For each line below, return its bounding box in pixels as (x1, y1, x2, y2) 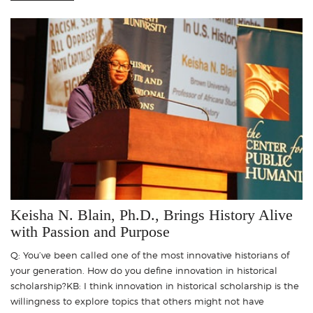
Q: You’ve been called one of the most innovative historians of (10, 249, 289, 261)
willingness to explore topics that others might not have (10, 296, 264, 307)
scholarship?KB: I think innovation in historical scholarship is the (10, 280, 299, 292)
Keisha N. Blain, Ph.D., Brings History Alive (10, 206, 293, 224)
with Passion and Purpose (10, 223, 170, 241)
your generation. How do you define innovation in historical (10, 265, 277, 277)
